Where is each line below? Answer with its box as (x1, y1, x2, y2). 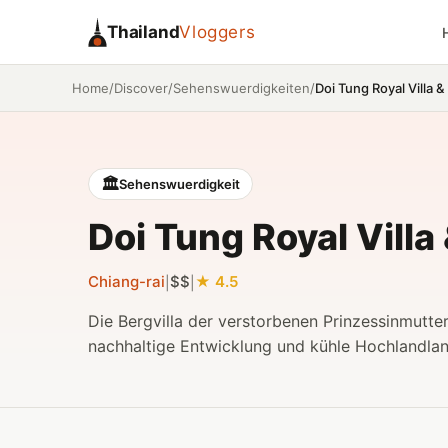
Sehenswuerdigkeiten (173, 80, 310, 96)
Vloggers (179, 21, 256, 42)
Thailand (107, 21, 180, 42)
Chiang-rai (88, 272, 165, 291)
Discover (114, 80, 168, 96)
